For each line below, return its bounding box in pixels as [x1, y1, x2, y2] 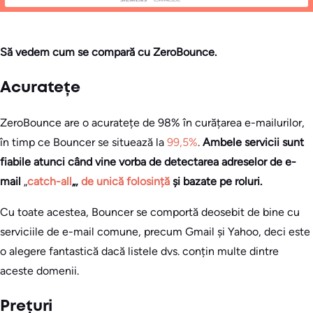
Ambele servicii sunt [203, 136, 304, 150]
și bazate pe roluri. [170, 175, 262, 189]
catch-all [27, 175, 72, 189]
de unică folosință [81, 175, 170, 189]
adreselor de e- [221, 155, 296, 169]
